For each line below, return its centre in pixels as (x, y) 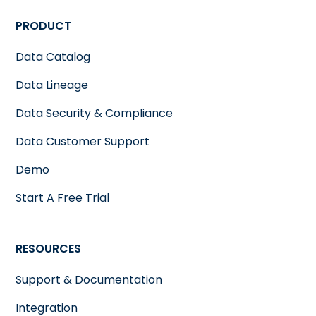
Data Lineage (52, 85)
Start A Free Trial (63, 197)
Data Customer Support (83, 141)
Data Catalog (53, 56)
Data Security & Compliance (95, 113)
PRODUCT (44, 25)
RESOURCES (49, 248)
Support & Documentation (89, 279)
